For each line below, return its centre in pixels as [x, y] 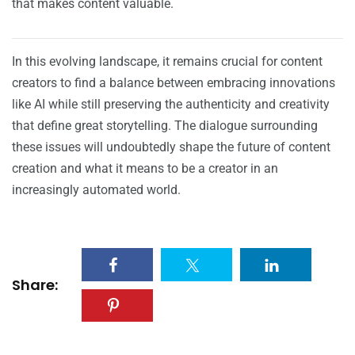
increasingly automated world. [96, 190]
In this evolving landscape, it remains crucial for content [167, 62]
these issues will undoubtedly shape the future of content [171, 147]
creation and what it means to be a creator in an [145, 169]
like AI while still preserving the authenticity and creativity [171, 105]
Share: [35, 284]
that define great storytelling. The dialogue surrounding [165, 126]
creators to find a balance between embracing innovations [174, 83]
